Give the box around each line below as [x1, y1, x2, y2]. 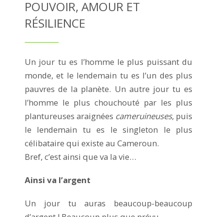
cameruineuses [115, 110, 172, 122]
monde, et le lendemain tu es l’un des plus [25, 69, 192, 81]
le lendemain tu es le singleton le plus [25, 124, 192, 135]
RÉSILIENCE [25, 15, 85, 31]
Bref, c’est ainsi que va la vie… [25, 151, 136, 162]
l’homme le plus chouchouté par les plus [25, 96, 192, 108]
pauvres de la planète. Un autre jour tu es [25, 83, 192, 94]
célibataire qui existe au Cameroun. [25, 137, 159, 149]
